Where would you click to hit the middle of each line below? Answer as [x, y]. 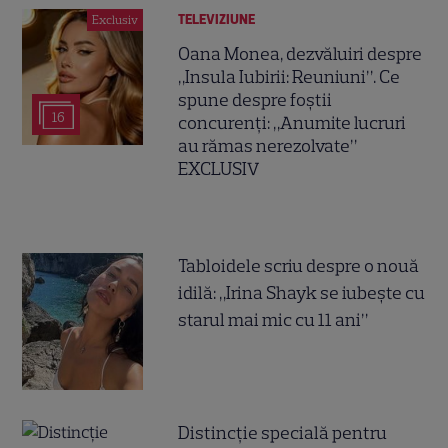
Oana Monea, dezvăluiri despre [300, 54]
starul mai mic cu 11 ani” [273, 320]
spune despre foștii [255, 100]
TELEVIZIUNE [217, 19]
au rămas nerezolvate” [268, 146]
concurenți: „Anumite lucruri [292, 123]
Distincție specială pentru [283, 433]
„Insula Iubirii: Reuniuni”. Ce [289, 77]
